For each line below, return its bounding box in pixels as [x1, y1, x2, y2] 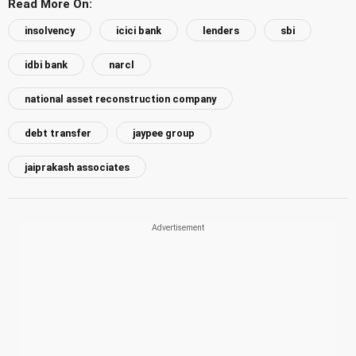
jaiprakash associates [25, 161, 130, 174]
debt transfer [25, 127, 91, 140]
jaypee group [133, 127, 195, 140]
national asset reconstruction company [25, 93, 216, 106]
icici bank [116, 25, 161, 37]
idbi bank [25, 59, 68, 72]
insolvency [25, 25, 75, 37]
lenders [203, 25, 239, 37]
